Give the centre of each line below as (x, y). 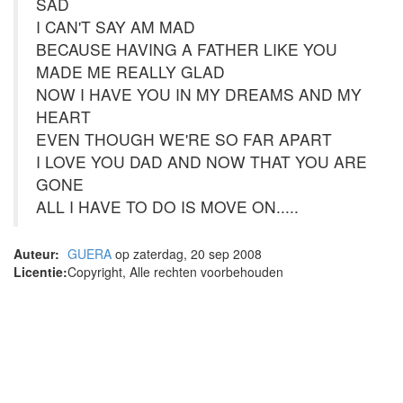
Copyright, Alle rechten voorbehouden (175, 272)
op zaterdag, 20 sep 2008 (187, 254)
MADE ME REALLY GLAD (130, 72)
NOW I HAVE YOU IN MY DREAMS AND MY (199, 94)
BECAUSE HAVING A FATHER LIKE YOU (187, 49)
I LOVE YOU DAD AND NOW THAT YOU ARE (201, 161)
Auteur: (36, 254)
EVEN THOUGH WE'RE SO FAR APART (184, 139)
